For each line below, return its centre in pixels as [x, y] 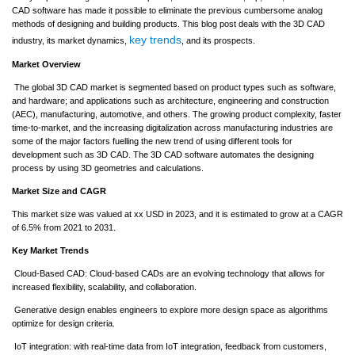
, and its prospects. [218, 40]
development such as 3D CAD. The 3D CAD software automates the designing [163, 154]
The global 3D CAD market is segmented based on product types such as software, [174, 87]
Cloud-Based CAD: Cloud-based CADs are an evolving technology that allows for [168, 273]
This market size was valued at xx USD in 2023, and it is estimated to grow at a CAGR [177, 214]
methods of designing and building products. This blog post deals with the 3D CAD [168, 23]
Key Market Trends [50, 250]
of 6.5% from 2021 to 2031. [64, 227]
